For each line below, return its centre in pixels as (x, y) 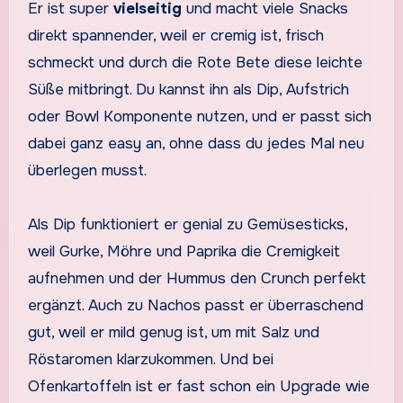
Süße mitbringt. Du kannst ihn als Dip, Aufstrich (188, 90)
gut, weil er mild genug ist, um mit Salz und (173, 333)
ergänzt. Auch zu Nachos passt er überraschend (195, 306)
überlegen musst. (87, 171)
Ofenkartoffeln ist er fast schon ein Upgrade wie (198, 387)
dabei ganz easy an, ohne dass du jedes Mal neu (196, 144)
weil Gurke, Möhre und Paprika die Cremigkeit (184, 252)
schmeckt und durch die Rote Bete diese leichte (195, 63)
